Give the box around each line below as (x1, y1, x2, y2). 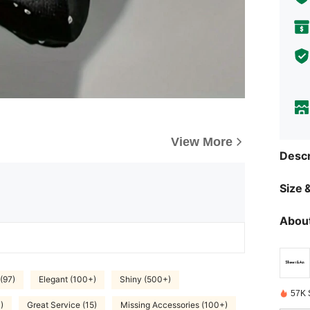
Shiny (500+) (120, 275, 171, 285)
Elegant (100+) (39, 275, 96, 285)
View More (171, 134, 232, 149)
